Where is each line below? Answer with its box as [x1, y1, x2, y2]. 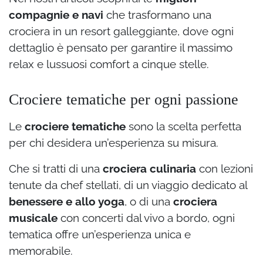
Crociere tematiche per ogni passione [9, 90, 238, 108]
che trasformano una [103, 8, 211, 21]
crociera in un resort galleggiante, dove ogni [9, 24, 234, 38]
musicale [9, 211, 58, 224]
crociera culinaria [103, 161, 196, 175]
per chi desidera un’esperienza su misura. [9, 136, 218, 149]
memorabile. [9, 244, 73, 257]
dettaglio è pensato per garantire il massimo [9, 41, 232, 54]
